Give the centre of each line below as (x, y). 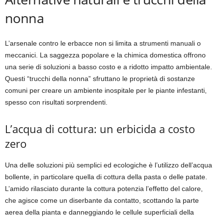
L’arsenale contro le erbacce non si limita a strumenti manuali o (103, 43)
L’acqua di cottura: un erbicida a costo (100, 129)
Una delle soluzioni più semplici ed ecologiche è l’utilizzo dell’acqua (109, 165)
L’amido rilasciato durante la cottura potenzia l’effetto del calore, (104, 189)
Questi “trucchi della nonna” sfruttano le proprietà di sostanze (100, 79)
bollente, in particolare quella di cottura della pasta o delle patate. (106, 177)
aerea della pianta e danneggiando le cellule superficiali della (99, 212)
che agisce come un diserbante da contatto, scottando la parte (102, 201)
